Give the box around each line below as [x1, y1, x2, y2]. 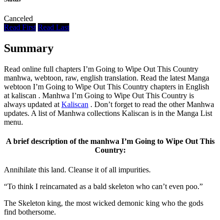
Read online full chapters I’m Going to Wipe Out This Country [4, 65, 198, 74]
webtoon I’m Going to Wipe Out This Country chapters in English [4, 82, 209, 91]
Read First [4, 23, 36, 32]
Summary [4, 42, 54, 55]
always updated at [4, 100, 61, 109]
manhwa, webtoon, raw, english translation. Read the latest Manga [4, 74, 209, 82]
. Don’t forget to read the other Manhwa [88, 100, 214, 109]
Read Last [38, 23, 69, 32]
